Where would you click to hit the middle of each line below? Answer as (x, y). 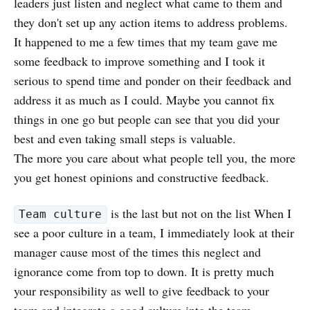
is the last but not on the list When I (199, 213)
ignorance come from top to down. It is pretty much (144, 271)
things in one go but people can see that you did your (147, 119)
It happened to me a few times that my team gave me (146, 41)
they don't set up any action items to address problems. (151, 22)
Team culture (61, 215)
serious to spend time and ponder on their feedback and (153, 80)
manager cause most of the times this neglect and (137, 252)
